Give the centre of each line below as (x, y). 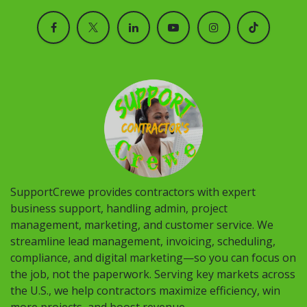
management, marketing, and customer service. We (142, 225)
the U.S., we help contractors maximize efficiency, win (145, 291)
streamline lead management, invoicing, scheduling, (143, 242)
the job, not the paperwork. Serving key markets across (153, 274)
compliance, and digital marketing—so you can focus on (153, 258)
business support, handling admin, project (119, 209)
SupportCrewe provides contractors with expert (133, 192)
